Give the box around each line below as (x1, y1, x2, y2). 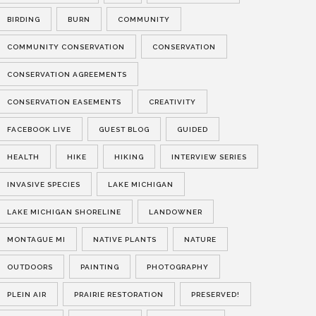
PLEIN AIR (6, 290, 47, 298)
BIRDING (6, 15, 40, 23)
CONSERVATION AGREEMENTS (6, 70, 127, 78)
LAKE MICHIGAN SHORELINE (6, 207, 121, 216)
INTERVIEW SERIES (171, 152, 247, 161)
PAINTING (80, 262, 119, 271)
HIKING (114, 152, 144, 161)
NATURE (183, 235, 217, 243)
